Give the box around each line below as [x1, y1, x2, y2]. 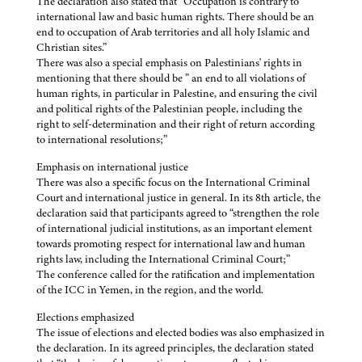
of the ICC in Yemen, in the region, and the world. [36, 282, 263, 298]
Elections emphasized [36, 309, 134, 326]
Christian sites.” [36, 40, 107, 56]
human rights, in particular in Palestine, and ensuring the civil [36, 86, 318, 102]
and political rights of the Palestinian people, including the [36, 101, 302, 117]
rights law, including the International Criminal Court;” [36, 251, 290, 267]
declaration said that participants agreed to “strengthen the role [36, 205, 319, 221]
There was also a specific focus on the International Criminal [36, 175, 310, 191]
